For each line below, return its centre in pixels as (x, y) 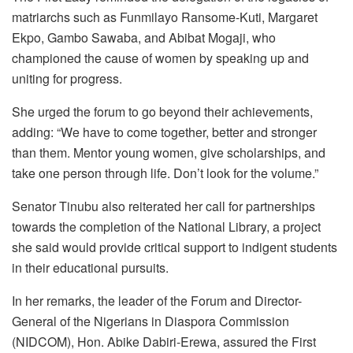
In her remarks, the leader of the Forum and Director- (157, 301)
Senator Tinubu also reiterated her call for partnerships (163, 206)
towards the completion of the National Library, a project (166, 227)
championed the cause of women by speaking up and (160, 58)
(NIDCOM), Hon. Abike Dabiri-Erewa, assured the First (164, 342)
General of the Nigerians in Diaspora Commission (150, 321)
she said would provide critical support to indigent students (175, 247)
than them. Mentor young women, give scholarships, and (169, 153)
